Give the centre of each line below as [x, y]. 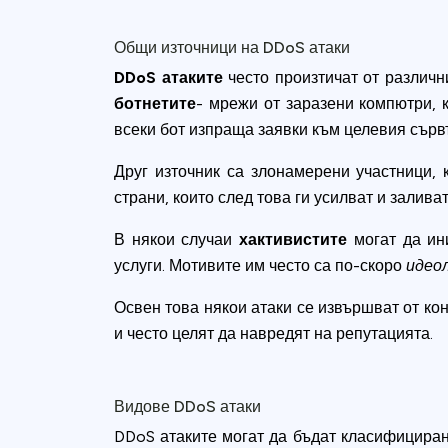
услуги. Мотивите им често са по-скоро [260, 265]
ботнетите [155, 103]
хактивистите [293, 239]
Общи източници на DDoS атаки [232, 47]
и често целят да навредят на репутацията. [273, 333]
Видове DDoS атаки [187, 406]
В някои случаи [177, 239]
